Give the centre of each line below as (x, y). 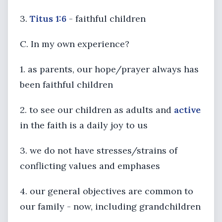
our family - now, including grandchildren (110, 206)
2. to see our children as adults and (97, 110)
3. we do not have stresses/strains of (99, 150)
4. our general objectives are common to (107, 191)
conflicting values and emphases (90, 166)
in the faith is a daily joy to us (84, 125)
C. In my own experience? (75, 44)
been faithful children (66, 84)
